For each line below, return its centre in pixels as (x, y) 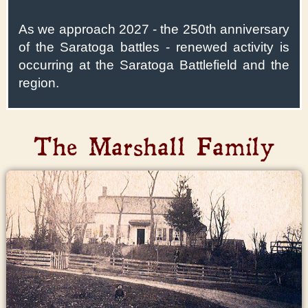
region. (38, 83)
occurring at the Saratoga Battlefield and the (154, 65)
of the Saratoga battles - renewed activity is (154, 47)
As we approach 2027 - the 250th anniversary (154, 30)
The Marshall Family (154, 147)
